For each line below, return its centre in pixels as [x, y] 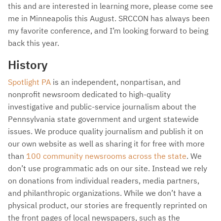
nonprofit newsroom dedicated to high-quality [89, 94]
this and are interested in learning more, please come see [110, 6]
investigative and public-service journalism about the [102, 107]
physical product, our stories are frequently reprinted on [108, 205]
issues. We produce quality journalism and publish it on [106, 131]
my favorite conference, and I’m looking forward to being [108, 31]
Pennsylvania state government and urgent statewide [103, 119]
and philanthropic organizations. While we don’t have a [105, 193]
